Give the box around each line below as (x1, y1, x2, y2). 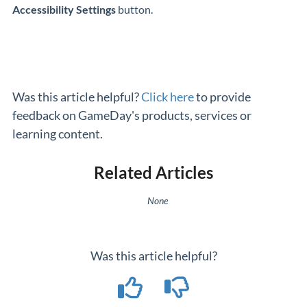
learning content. (12, 126, 103, 141)
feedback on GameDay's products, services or (12, 108, 251, 123)
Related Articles (94, 162, 213, 182)
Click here (141, 89, 194, 104)
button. (116, 3, 153, 16)
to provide (194, 89, 251, 104)
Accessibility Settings (12, 3, 116, 16)
